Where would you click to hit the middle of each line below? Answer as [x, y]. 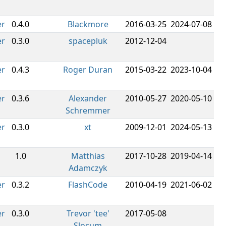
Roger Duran [88, 70]
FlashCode [88, 185]
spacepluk [88, 41]
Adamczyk [88, 168]
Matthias [88, 156]
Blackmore [88, 24]
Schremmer [88, 110]
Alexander [88, 98]
